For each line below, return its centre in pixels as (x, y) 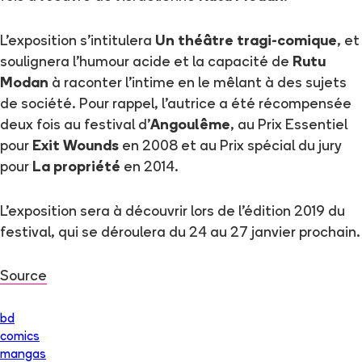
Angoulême (190, 125)
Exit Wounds (76, 146)
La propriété (76, 167)
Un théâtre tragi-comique (246, 41)
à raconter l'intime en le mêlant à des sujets (198, 83)
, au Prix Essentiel (289, 125)
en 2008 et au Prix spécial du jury (230, 146)
